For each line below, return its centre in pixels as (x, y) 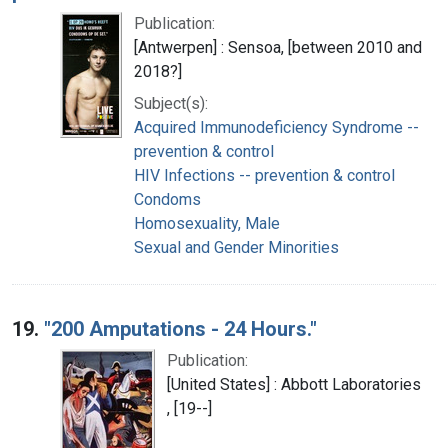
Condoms (167, 199)
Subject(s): (171, 103)
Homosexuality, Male (207, 223)
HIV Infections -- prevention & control (264, 175)
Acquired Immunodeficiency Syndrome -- (276, 127)
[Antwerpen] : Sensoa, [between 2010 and (278, 47)
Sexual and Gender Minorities (236, 247)
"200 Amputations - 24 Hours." (180, 328)
